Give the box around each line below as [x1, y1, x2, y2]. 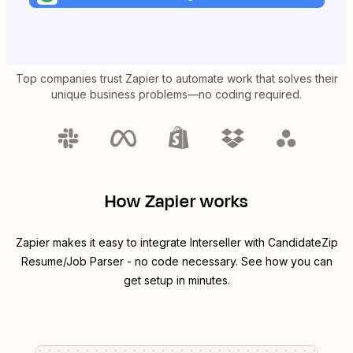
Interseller [189, 236, 241, 250]
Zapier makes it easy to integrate [15, 236, 190, 250]
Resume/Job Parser [20, 255, 124, 269]
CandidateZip [267, 236, 338, 250]
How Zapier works [105, 189, 248, 215]
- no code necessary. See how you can [123, 255, 333, 269]
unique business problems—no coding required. [51, 87, 302, 102]
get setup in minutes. [123, 273, 230, 288]
